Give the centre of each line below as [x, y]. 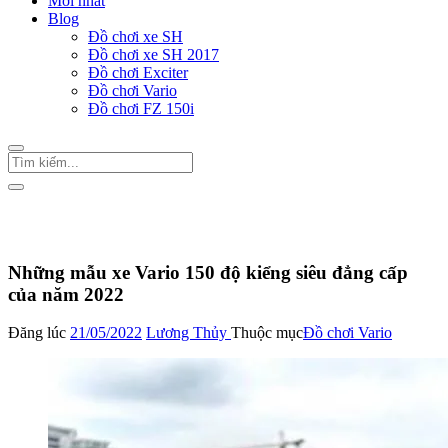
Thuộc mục [267, 333]
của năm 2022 [68, 294]
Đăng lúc [37, 333]
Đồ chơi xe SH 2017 [153, 54]
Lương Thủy [188, 333]
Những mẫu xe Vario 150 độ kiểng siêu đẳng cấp [208, 272]
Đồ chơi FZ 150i [141, 108]
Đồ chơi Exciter [138, 72]
